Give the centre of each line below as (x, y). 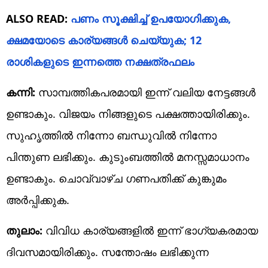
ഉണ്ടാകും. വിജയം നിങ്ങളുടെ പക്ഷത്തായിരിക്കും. (128, 113)
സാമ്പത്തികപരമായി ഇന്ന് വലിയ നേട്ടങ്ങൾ (145, 92)
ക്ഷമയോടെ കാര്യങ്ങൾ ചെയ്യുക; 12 (104, 40)
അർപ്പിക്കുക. (38, 200)
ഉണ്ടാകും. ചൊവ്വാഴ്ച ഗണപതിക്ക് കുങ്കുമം (116, 178)
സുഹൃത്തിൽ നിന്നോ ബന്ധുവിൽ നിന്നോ (111, 135)
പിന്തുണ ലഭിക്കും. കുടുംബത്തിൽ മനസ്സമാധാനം (128, 156)
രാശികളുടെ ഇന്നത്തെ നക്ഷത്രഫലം (100, 61)
